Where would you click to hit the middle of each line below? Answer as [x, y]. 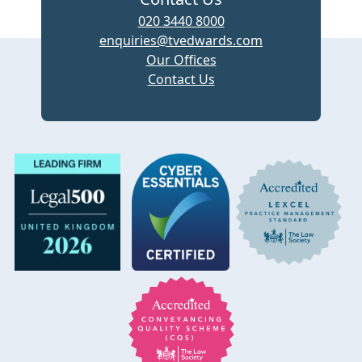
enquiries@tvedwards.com [181, 41]
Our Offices [181, 60]
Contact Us [181, 80]
